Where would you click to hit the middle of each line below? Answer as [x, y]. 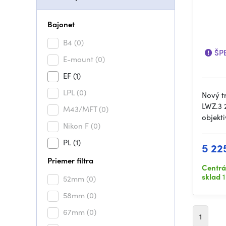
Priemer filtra [70, 160]
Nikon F [77, 126]
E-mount [79, 59]
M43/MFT [81, 109]
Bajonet [61, 24]
